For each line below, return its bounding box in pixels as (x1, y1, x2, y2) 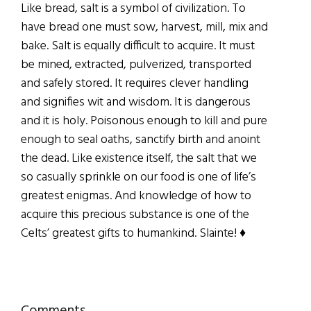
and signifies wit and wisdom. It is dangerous (21, 92, 251, 112)
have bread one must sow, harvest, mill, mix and (21, 17, 268, 37)
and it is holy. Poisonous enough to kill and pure (21, 110, 267, 131)
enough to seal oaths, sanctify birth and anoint (21, 129, 260, 150)
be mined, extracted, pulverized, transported (21, 54, 251, 75)
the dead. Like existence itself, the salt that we (21, 148, 257, 169)
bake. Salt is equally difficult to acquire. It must (21, 35, 255, 56)
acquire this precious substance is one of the (21, 204, 249, 225)
